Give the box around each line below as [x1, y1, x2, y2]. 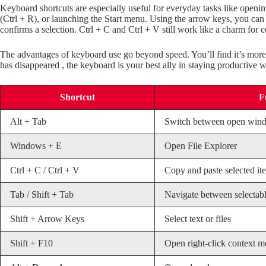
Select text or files [164, 214, 231, 224]
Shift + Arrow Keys [10, 214, 84, 224]
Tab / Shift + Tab [10, 189, 74, 200]
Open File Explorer [164, 141, 237, 151]
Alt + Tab [10, 116, 46, 127]
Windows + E [10, 141, 62, 151]
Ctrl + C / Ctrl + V [10, 165, 80, 176]
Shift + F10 [10, 238, 53, 249]
